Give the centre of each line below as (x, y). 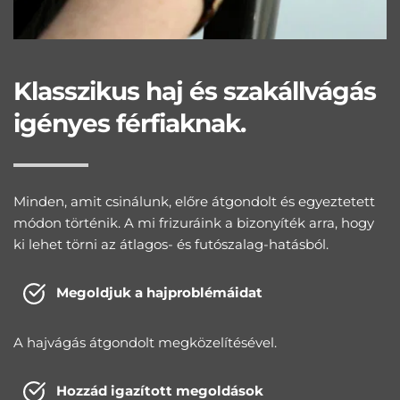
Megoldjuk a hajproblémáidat (160, 293)
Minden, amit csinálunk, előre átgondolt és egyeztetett (194, 202)
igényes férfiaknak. (129, 124)
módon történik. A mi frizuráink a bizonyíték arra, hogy (194, 223)
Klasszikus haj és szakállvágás (195, 92)
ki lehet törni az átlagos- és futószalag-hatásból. (171, 245)
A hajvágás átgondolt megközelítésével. (145, 343)
